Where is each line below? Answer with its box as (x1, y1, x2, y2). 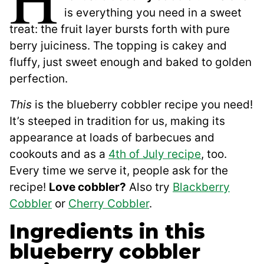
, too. (201, 147, 227, 161)
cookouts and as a (9, 147, 108, 161)
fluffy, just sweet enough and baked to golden (9, 55, 252, 70)
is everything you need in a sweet (64, 6, 242, 20)
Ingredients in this (9, 219, 205, 245)
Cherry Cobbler (68, 197, 149, 211)
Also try (126, 180, 173, 194)
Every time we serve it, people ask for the (9, 164, 228, 178)
